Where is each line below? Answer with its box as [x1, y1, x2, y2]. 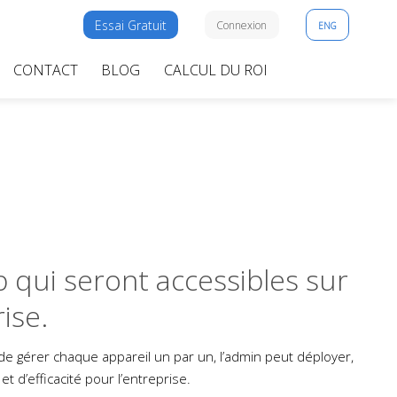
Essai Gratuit [95, 16, 167, 34]
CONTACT [13, 59, 79, 80]
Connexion [216, 18, 268, 34]
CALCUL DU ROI [163, 59, 268, 80]
